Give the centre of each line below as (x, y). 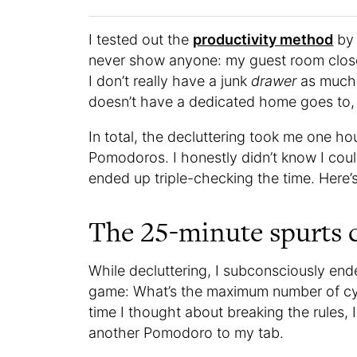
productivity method (263, 40)
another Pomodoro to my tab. (186, 333)
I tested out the (141, 40)
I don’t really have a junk (170, 81)
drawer (274, 81)
